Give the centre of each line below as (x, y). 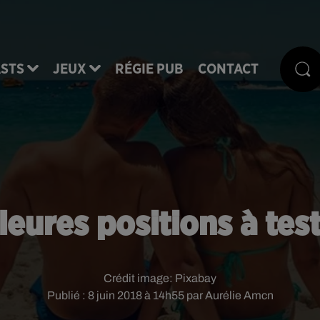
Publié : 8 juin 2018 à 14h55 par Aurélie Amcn (160, 295)
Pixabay (196, 278)
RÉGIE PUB (149, 69)
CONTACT (228, 69)
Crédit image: (139, 278)
